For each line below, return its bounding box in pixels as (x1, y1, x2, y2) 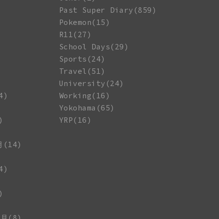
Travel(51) (59, 66, 106, 76)
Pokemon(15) (59, 18, 110, 27)
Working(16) (59, 91, 110, 100)
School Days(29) (59, 42, 129, 51)
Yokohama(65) (59, 103, 115, 112)
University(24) (59, 79, 124, 88)
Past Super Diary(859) (59, 5, 157, 15)
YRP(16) (59, 115, 92, 125)
